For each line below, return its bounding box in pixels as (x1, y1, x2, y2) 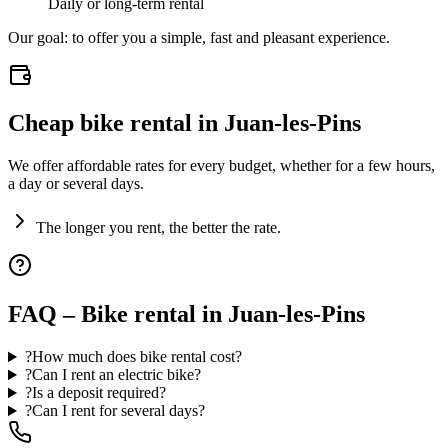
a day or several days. (8, 175, 144, 193)
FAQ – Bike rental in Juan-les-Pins (8, 301, 365, 328)
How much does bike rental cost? (31, 348, 242, 366)
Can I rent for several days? (31, 402, 205, 420)
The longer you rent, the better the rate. (36, 219, 281, 237)
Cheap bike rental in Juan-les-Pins (8, 110, 361, 137)
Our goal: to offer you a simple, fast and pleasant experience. (8, 28, 390, 46)
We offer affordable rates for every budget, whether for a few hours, (8, 157, 435, 175)
